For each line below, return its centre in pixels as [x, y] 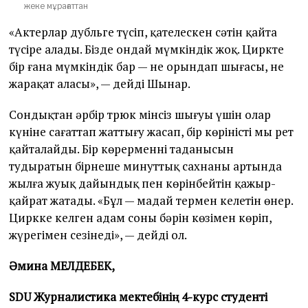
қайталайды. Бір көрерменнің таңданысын [122, 148]
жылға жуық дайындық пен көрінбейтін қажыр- [143, 183]
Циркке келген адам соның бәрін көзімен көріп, [141, 217]
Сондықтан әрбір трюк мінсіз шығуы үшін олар [140, 114]
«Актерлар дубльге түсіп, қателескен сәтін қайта [143, 32]
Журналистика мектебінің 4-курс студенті [151, 296]
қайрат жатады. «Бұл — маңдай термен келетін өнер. [151, 200]
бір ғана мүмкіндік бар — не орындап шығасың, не [147, 66]
